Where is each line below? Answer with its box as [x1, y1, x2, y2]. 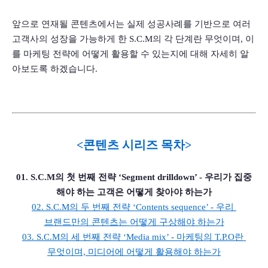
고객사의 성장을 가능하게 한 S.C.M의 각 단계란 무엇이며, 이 [12, 34, 254, 44]
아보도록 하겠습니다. [12, 64, 98, 74]
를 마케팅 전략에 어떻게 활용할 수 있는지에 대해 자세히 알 [12, 49, 249, 59]
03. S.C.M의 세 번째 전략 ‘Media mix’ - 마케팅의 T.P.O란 [22, 232, 243, 242]
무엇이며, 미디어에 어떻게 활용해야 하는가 [47, 247, 221, 257]
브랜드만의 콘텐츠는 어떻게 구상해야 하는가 [44, 217, 224, 227]
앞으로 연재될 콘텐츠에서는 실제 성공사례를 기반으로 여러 [12, 19, 251, 29]
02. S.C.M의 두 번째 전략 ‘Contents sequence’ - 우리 [32, 202, 234, 212]
